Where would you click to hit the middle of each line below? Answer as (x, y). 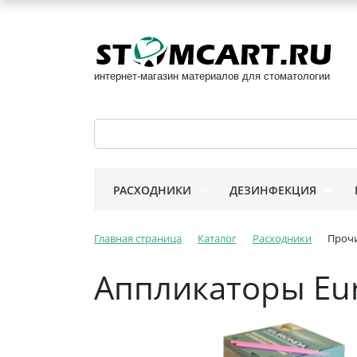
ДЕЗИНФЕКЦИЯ (273, 190)
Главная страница (138, 238)
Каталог (217, 238)
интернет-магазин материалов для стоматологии (212, 75)
